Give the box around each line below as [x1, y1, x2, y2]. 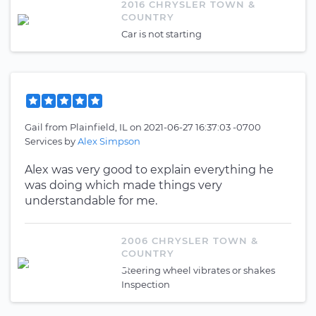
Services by [25, 135, 78, 147]
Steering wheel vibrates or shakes [121, 265, 275, 276]
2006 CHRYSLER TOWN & [121, 235, 258, 246]
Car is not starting [121, 28, 202, 39]
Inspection [121, 279, 170, 290]
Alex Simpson [78, 135, 140, 147]
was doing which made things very [25, 178, 222, 192]
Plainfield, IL [70, 121, 130, 133]
